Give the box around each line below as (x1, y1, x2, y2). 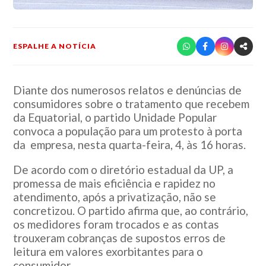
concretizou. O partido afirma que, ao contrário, (13, 203, 249, 217)
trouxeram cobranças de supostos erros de (13, 230, 226, 245)
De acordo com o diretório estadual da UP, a (13, 162, 234, 176)
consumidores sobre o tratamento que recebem (13, 96, 250, 110)
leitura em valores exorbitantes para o (13, 244, 204, 258)
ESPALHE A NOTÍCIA (13, 42, 97, 51)
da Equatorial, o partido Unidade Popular (13, 110, 217, 124)
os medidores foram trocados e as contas (13, 217, 220, 231)
